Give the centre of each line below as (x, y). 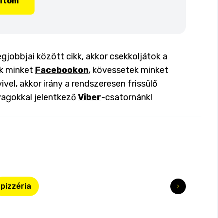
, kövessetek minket (128, 70)
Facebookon (62, 70)
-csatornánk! (127, 97)
